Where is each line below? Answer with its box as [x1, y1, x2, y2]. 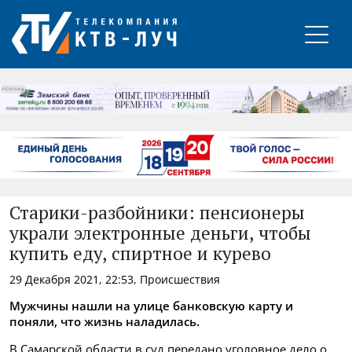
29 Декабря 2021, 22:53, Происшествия [9, 271, 220, 287]
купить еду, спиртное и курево [9, 245, 271, 264]
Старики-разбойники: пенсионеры [9, 204, 305, 223]
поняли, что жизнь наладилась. [9, 313, 200, 329]
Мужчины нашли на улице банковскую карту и [9, 297, 293, 313]
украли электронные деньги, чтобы [9, 225, 311, 244]
